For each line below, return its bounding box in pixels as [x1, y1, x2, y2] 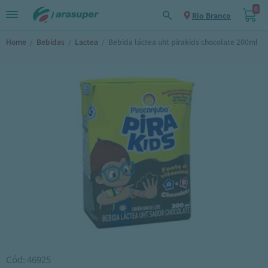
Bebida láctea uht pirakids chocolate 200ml [108, 36, 258, 47]
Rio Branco [192, 10, 231, 21]
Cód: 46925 [6, 253, 51, 266]
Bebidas [36, 36, 65, 47]
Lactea [75, 36, 98, 47]
